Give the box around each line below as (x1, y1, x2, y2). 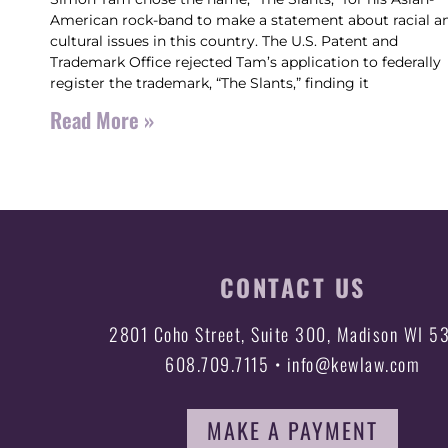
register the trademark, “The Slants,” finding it (50, 74, 370, 92)
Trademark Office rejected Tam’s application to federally (50, 53, 442, 71)
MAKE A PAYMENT (207, 413, 379, 446)
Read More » (50, 104, 155, 135)
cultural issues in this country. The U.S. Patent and (50, 32, 399, 50)
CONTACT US (219, 268, 366, 305)
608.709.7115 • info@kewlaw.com (165, 350, 421, 377)
